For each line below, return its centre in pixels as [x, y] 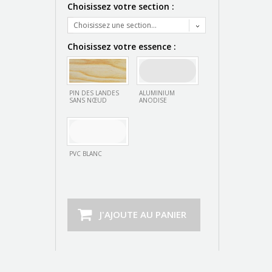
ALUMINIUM [157, 93]
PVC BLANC [85, 153]
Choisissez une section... [115, 25]
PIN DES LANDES [94, 93]
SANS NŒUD [88, 100]
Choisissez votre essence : [123, 46]
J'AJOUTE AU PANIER [143, 214]
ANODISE [153, 100]
